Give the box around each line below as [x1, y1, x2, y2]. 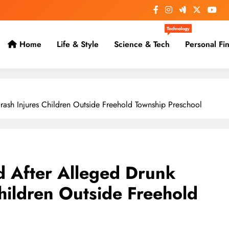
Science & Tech [113, 38, 170, 51]
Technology [166, 25, 190, 32]
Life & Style [56, 38, 99, 51]
